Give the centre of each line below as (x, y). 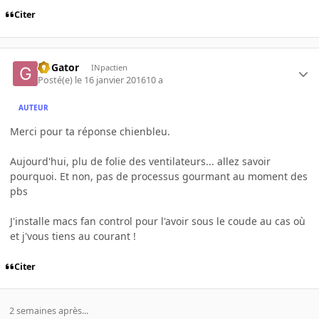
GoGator (59, 67)
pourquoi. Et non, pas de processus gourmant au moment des (159, 177)
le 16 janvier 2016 (111, 80)
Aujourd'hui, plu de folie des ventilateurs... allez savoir (140, 162)
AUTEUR (34, 107)
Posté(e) (57, 80)
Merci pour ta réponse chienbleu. (90, 132)
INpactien (109, 67)
